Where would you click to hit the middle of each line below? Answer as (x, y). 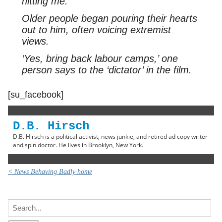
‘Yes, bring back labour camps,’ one (100, 59)
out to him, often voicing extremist (96, 30)
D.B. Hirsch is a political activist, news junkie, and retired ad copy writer (110, 136)
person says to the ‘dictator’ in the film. (107, 70)
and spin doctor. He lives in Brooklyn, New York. (78, 145)
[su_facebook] (36, 94)
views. (35, 41)
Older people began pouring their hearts (109, 19)
